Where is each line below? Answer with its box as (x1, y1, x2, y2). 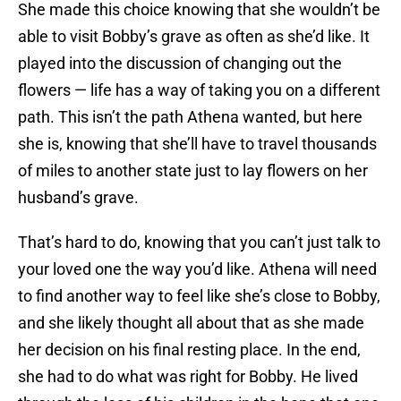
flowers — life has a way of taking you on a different (18, 81, 380, 100)
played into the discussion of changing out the (18, 54, 342, 73)
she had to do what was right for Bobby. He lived (18, 367, 358, 387)
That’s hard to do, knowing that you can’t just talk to (18, 233, 380, 252)
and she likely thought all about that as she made (18, 313, 364, 333)
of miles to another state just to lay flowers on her (18, 161, 368, 181)
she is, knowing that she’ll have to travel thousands (18, 134, 377, 154)
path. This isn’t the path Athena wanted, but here (18, 107, 363, 127)
